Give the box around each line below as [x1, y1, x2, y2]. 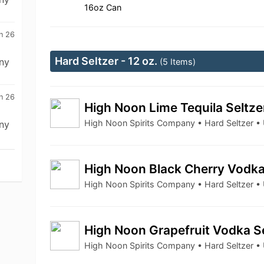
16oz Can [84, 2, 122, 12]
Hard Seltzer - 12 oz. [55, 55, 160, 67]
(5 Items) [160, 57, 196, 67]
